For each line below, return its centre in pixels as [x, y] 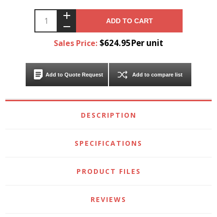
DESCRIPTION [108, 115]
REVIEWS [108, 199]
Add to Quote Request [74, 74]
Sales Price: [76, 43]
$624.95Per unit [132, 43]
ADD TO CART [129, 21]
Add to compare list [157, 74]
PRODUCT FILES [108, 171]
